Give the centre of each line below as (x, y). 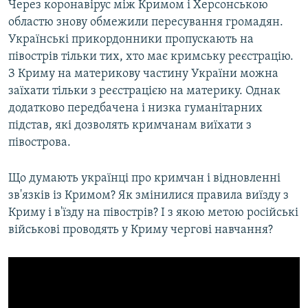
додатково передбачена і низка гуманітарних (135, 109)
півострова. (40, 143)
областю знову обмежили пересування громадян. (146, 23)
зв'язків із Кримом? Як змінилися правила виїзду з (148, 196)
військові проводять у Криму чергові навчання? (141, 230)
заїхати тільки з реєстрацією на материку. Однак (144, 91)
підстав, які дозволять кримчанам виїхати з (130, 126)
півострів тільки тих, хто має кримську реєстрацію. (151, 57)
